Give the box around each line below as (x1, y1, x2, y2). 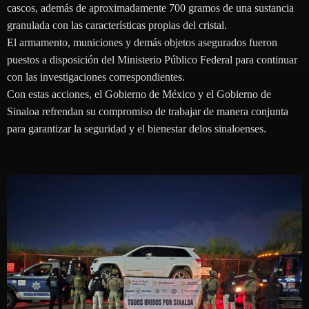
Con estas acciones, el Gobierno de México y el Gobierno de (7, 88, 271, 100)
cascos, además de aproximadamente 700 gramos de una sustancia (7, 1, 294, 14)
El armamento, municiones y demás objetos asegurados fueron (7, 36, 277, 48)
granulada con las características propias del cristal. (7, 19, 227, 31)
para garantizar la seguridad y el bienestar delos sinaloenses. (7, 122, 266, 134)
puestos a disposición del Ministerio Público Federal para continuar (7, 53, 297, 66)
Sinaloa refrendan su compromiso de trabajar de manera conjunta (7, 105, 288, 117)
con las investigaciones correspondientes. (7, 70, 185, 83)
